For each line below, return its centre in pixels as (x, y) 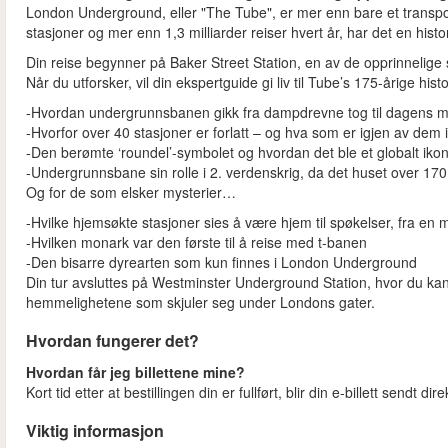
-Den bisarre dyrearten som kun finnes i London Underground (221, 262)
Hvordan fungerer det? (112, 341)
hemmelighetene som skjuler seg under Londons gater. (200, 302)
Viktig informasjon (95, 431)
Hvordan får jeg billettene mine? (135, 372)
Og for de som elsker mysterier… (131, 192)
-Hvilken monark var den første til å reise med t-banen (196, 242)
